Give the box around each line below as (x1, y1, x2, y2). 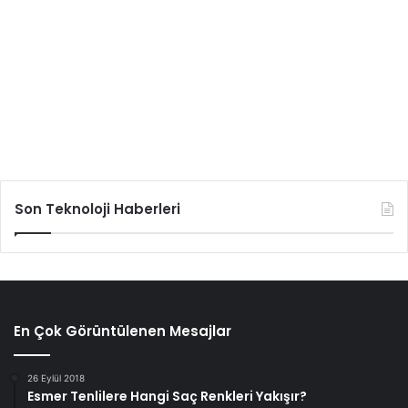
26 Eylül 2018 (27, 372, 85, 384)
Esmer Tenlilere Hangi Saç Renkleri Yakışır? (27, 387, 307, 406)
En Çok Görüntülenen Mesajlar (14, 321, 231, 342)
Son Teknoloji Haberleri (15, 199, 180, 219)
